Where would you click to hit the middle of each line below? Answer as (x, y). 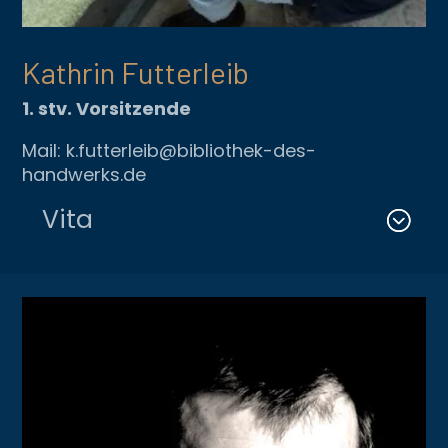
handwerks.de (84, 174)
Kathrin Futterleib (136, 71)
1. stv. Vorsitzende (107, 108)
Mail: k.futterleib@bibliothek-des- (169, 150)
